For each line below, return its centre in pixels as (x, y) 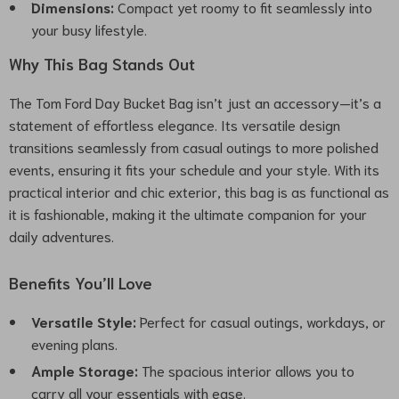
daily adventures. (61, 236)
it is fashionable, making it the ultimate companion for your (188, 213)
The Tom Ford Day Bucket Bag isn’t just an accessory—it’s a (195, 102)
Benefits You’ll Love (81, 282)
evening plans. (74, 343)
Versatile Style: (84, 321)
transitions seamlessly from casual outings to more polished (194, 147)
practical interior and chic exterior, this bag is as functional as (199, 191)
